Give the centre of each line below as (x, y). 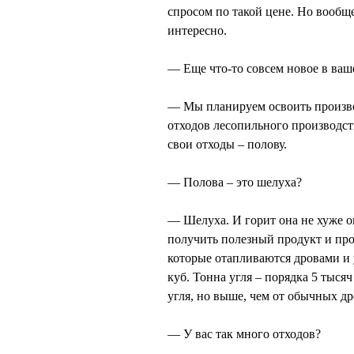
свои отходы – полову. (227, 144)
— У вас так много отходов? (244, 334)
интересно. (197, 30)
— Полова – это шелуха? (235, 182)
